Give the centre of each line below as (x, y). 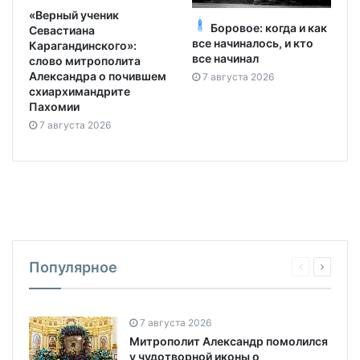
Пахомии (54, 107)
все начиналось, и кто (253, 43)
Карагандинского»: (83, 46)
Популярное (73, 268)
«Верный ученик (74, 15)
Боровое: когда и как (269, 27)
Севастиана (62, 31)
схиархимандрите (80, 92)
